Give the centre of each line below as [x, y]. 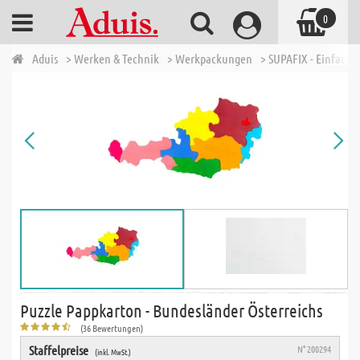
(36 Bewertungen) [112, 328]
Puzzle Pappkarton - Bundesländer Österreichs [172, 310]
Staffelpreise [59, 350]
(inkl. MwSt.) [113, 352]
